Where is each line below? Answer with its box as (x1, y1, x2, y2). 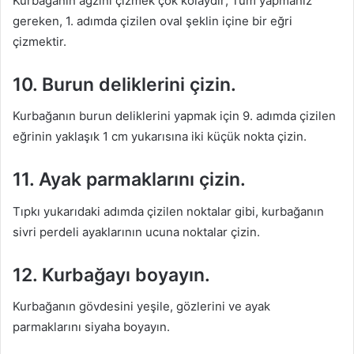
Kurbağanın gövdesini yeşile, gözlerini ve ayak (13, 299, 270, 314)
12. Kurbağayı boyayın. (13, 263, 210, 286)
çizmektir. (13, 33, 66, 49)
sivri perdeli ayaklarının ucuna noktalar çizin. (13, 224, 260, 239)
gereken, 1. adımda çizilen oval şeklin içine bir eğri (13, 13, 292, 28)
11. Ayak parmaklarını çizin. (13, 168, 246, 190)
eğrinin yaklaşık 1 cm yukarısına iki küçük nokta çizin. (13, 129, 307, 144)
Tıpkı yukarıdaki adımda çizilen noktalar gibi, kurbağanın (13, 203, 324, 219)
